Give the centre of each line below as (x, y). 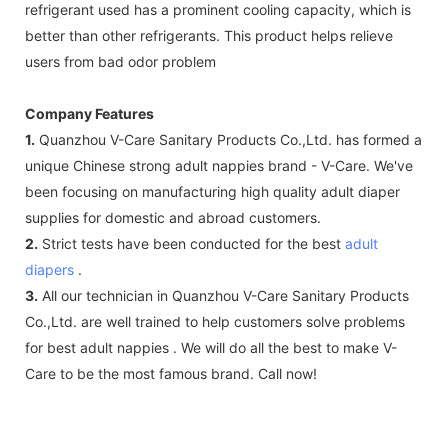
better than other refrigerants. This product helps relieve (209, 35)
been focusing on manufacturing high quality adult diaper (212, 191)
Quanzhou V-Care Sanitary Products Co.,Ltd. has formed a (228, 139)
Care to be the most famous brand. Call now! (171, 373)
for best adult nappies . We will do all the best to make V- (211, 347)
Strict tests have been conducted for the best (191, 243)
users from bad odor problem (120, 61)
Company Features (89, 113)
